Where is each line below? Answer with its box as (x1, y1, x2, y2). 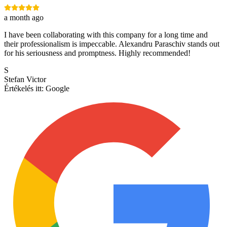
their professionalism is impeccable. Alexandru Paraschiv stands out (4, 40, 219, 49)
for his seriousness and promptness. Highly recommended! (4, 49, 191, 58)
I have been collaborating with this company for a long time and (4, 30, 208, 40)
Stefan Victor (4, 75, 46, 84)
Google (46, 84, 69, 93)
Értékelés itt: (4, 84, 44, 93)
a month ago (4, 13, 44, 22)
